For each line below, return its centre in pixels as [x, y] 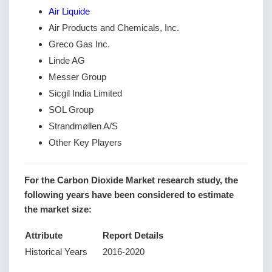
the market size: [58, 209]
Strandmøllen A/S [83, 126]
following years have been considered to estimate [129, 195]
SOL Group [71, 110]
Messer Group [77, 77]
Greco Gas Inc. [79, 44]
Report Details [133, 235]
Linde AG [67, 60]
